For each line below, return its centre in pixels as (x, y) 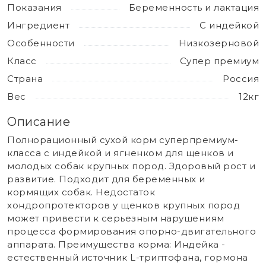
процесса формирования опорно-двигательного (132, 231)
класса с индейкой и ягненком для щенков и (121, 153)
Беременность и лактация (194, 7)
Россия (241, 78)
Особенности (41, 43)
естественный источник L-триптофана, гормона (128, 257)
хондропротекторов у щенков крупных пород (123, 205)
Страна (25, 78)
